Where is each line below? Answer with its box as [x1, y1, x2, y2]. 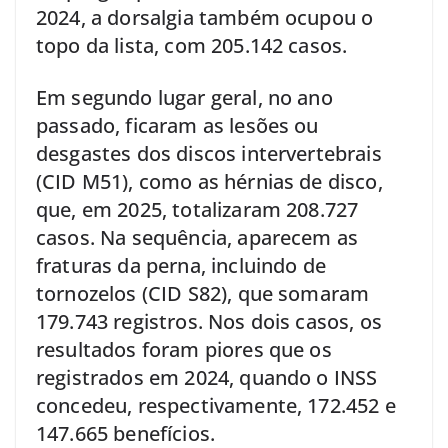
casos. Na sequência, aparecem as [36, 223, 359, 251]
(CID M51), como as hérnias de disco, [36, 167, 383, 195]
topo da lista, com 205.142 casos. [36, 31, 348, 59]
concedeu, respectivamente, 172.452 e [36, 391, 396, 419]
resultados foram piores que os [36, 335, 332, 363]
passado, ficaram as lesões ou [36, 111, 319, 139]
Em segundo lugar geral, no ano [36, 83, 333, 111]
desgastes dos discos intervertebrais [36, 139, 382, 167]
